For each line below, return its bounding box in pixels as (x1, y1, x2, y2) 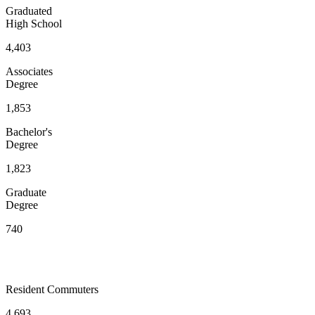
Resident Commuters (6, 283, 98, 295)
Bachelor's (6, 125, 52, 138)
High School (6, 17, 62, 30)
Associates (6, 65, 53, 77)
